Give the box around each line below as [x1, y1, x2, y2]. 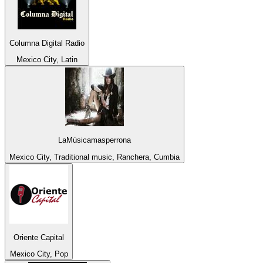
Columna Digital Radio [9, 38, 85, 48]
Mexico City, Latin [16, 55, 77, 65]
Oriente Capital [14, 233, 64, 242]
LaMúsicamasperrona [58, 136, 131, 145]
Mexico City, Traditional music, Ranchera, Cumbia [9, 152, 180, 161]
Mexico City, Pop [9, 249, 68, 259]
